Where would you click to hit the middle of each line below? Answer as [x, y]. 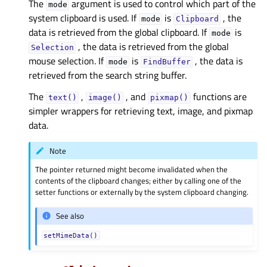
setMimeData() [71, 235]
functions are [218, 97]
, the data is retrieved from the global [153, 47]
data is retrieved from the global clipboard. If [119, 32]
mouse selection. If [67, 61]
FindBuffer [167, 62]
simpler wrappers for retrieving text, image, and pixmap [141, 111]
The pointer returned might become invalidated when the [132, 169]
